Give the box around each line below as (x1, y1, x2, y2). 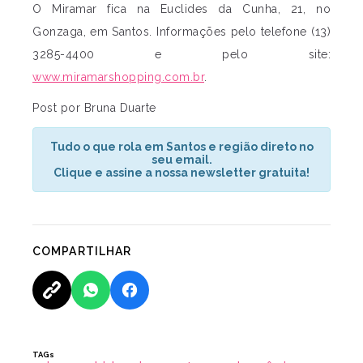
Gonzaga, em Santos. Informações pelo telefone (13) (32, 25, 331, 39)
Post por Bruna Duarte (32, 101, 156, 115)
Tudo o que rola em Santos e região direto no (49, 140, 314, 154)
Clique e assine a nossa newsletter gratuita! (53, 166, 310, 180)
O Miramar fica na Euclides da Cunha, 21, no (32, 2, 331, 16)
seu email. (151, 153, 212, 167)
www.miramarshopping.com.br (32, 70, 204, 84)
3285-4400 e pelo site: (32, 48, 331, 62)
